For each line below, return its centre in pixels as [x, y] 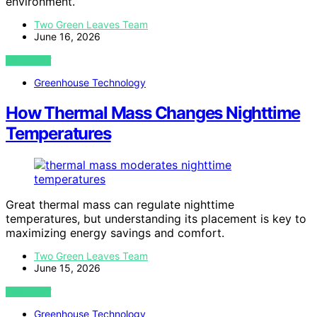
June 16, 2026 [67, 37]
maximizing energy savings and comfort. [115, 233]
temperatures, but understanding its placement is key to [156, 219]
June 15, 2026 [67, 268]
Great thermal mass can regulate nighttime [120, 205]
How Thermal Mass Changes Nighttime [153, 113]
